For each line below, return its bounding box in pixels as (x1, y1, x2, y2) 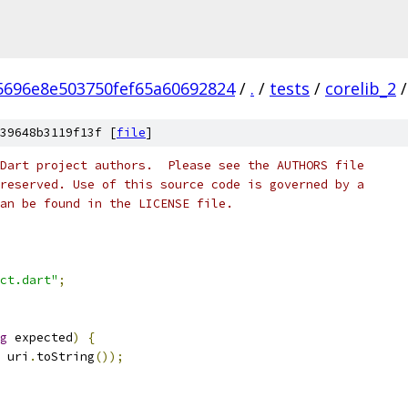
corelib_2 (325, 77, 396, 99)
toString (36, 349, 95, 364)
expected (7, 330, 73, 345)
